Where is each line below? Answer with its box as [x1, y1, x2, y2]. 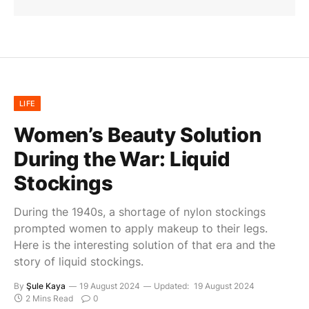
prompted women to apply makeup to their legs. [14, 221, 268, 235]
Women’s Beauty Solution [14, 122, 261, 147]
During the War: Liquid [14, 146, 230, 171]
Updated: [154, 280, 189, 291]
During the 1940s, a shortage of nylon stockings [14, 204, 266, 219]
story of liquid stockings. [14, 254, 143, 268]
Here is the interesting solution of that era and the [14, 237, 275, 252]
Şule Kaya [26, 280, 66, 291]
